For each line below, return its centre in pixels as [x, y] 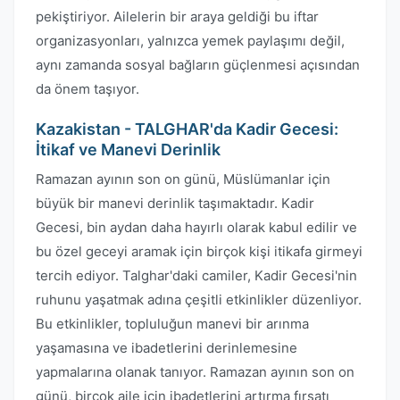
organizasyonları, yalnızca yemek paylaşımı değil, [190, 41]
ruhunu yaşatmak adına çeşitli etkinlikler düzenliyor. [199, 300]
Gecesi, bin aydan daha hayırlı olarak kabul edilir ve [196, 227]
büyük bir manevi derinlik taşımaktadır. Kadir [175, 203]
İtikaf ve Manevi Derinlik [128, 150]
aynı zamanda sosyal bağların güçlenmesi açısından [198, 65]
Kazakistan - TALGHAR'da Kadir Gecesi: [187, 129]
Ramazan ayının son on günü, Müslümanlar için [183, 179]
